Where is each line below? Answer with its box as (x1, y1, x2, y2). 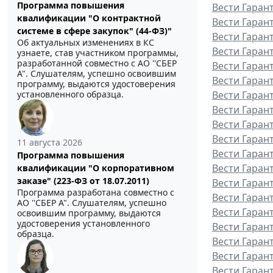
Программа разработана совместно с (17, 186, 174, 199)
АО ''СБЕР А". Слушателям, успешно (17, 197, 166, 209)
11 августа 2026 (17, 136, 82, 149)
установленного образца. (17, 88, 124, 101)
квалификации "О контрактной (17, 12, 161, 24)
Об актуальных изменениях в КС (17, 37, 154, 49)
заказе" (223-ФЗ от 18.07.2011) (17, 175, 149, 187)
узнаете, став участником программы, (17, 47, 179, 59)
